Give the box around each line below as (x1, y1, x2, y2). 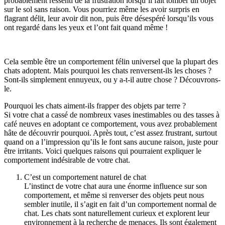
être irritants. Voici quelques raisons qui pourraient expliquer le (4, 146, 201, 155)
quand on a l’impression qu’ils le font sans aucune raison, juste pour (4, 137, 218, 146)
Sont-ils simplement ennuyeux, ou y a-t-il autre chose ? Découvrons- (4, 75, 220, 84)
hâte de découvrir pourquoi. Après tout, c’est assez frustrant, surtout (4, 128, 217, 137)
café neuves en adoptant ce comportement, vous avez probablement (4, 119, 217, 128)
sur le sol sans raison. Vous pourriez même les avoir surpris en (4, 5, 199, 14)
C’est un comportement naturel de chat (24, 172, 146, 181)
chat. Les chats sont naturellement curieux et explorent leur (24, 208, 209, 217)
